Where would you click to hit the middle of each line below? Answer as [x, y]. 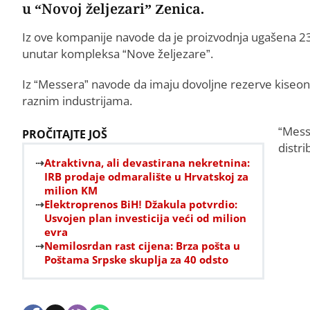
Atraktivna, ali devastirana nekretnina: [147, 162]
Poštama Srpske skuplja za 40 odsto [136, 259]
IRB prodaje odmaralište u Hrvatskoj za [146, 176]
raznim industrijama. [77, 100]
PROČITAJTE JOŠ [65, 134]
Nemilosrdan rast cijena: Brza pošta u [142, 245]
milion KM [71, 190]
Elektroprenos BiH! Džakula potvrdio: [141, 204]
